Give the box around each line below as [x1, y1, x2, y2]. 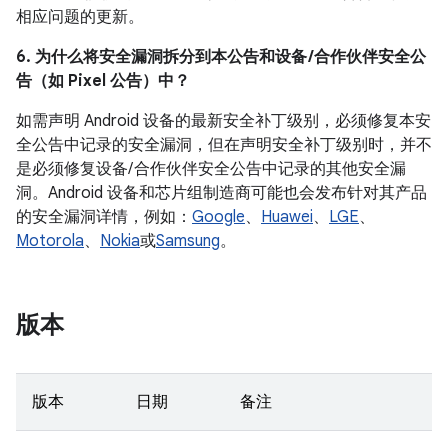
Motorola [16, 231, 84, 251]
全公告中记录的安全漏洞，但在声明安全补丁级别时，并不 [16, 135, 432, 155]
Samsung [156, 231, 220, 251]
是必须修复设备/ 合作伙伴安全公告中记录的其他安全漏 [16, 159, 406, 179]
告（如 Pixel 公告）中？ [16, 71, 190, 91]
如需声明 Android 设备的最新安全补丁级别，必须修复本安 [16, 111, 431, 131]
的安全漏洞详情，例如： [16, 207, 192, 227]
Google [192, 207, 245, 227]
